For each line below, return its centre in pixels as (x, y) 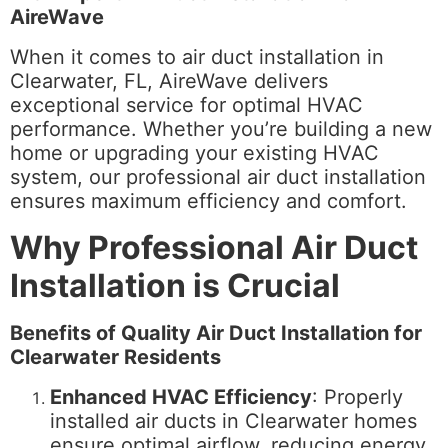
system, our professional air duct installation (218, 177)
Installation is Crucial (175, 285)
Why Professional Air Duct (214, 247)
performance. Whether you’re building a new (221, 129)
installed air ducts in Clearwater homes (233, 421)
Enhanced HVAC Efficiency (181, 397)
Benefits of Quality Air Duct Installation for (216, 333)
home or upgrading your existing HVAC (194, 153)
